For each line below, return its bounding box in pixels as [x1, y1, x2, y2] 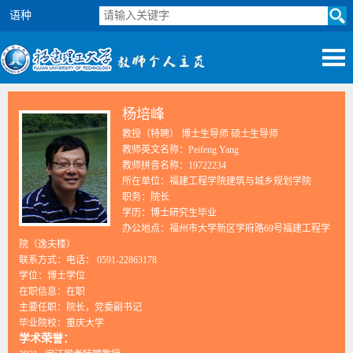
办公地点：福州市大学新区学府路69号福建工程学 [122, 223, 330, 234]
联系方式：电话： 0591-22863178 [19, 255, 157, 266]
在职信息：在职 [19, 286, 85, 297]
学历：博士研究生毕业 [122, 207, 217, 218]
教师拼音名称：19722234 [122, 160, 226, 171]
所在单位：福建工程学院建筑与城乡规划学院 [122, 176, 311, 187]
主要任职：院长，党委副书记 [19, 302, 142, 313]
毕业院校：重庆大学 [19, 318, 104, 329]
